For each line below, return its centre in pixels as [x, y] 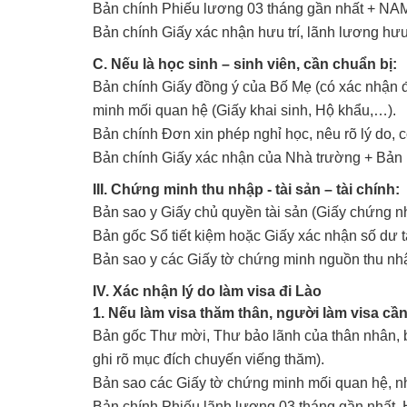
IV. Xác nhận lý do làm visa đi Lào [207, 291]
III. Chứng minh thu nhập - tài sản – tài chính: [246, 189]
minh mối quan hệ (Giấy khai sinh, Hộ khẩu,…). [244, 110]
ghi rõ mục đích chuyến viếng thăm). [208, 359]
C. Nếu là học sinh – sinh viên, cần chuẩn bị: [245, 64]
